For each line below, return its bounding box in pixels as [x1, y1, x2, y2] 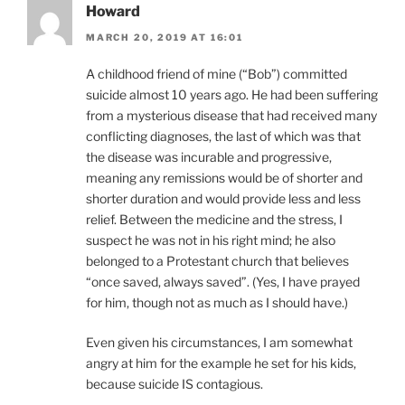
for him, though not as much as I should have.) [86, 294, 348, 310]
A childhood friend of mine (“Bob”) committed [86, 65, 347, 81]
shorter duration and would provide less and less [86, 190, 361, 206]
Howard [86, 3, 140, 21]
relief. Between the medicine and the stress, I [86, 211, 343, 227]
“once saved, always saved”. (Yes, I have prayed [86, 273, 360, 289]
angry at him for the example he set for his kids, [86, 354, 356, 371]
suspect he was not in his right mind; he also [86, 231, 335, 248]
